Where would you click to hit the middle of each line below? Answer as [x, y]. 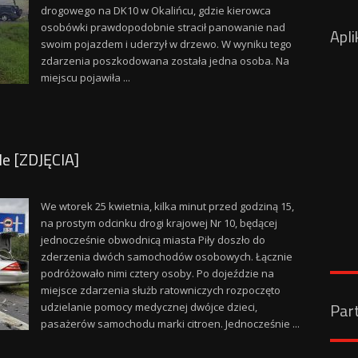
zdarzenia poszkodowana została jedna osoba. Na [165, 61]
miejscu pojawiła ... [85, 78]
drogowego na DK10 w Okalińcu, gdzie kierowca [155, 10]
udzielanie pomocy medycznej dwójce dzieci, [149, 307]
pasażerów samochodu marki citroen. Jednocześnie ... [170, 324]
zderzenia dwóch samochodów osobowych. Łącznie [166, 257]
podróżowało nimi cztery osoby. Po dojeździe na [157, 273]
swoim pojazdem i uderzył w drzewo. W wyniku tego [166, 44]
